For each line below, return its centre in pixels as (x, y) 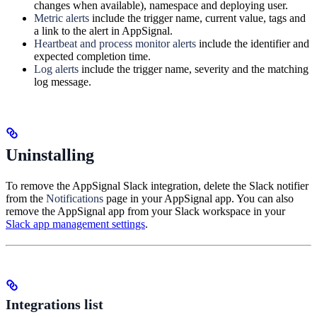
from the (26, 199)
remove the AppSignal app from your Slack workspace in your (145, 212)
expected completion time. (92, 56)
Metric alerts (62, 18)
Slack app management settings (75, 224)
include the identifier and (253, 43)
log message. (63, 81)
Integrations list (54, 305)
